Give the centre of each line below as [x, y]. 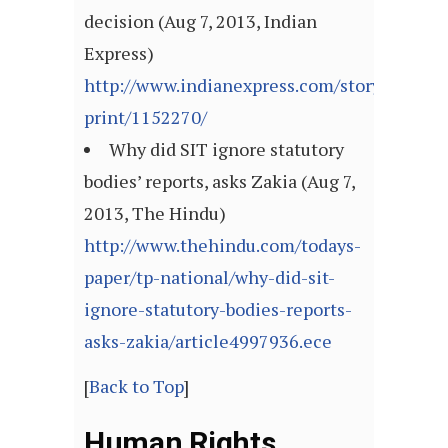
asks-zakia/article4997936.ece [208, 341]
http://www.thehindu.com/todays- [222, 245]
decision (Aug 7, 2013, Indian [200, 21]
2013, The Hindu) [155, 213]
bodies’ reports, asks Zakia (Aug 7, [219, 181]
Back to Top [136, 386]
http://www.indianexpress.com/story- [236, 85]
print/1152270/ [145, 117]
